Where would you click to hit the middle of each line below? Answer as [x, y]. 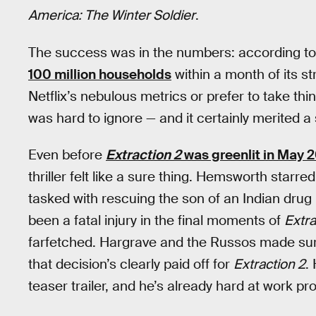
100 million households [100, 74]
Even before [67, 155]
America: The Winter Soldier [112, 15]
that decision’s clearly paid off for [131, 265]
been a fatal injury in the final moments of [156, 221]
